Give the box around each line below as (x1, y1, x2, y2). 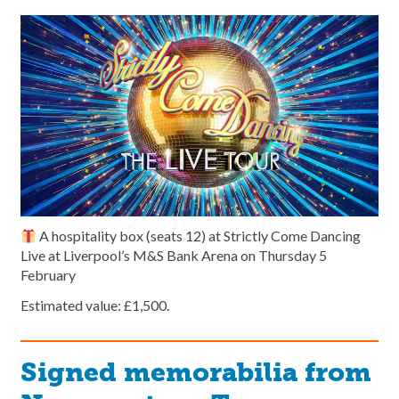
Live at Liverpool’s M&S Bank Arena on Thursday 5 (20, 247, 327, 265)
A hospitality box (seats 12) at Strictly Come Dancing (37, 227, 362, 245)
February (20, 266, 76, 284)
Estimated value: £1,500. (20, 297, 169, 314)
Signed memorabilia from (20, 356, 371, 389)
